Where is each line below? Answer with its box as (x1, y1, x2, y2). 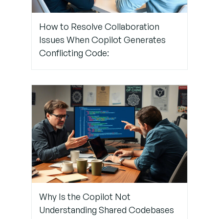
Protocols (58, 46, 92, 56)
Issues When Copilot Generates (39, 34, 166, 45)
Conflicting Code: (39, 47, 109, 58)
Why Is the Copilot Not (39, 191, 131, 202)
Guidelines (58, 11, 94, 21)
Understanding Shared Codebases (39, 204, 174, 215)
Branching (58, 34, 91, 44)
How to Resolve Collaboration (39, 21, 159, 32)
